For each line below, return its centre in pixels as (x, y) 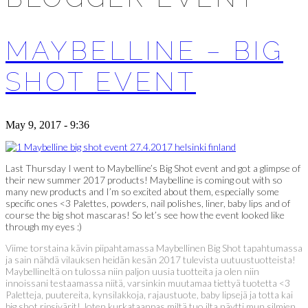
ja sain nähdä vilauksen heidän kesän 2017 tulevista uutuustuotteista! (151, 259)
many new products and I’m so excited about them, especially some (142, 191)
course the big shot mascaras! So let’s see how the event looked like (145, 214)
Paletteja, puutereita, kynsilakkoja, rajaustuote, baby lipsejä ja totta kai (149, 294)
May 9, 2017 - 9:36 (47, 124)
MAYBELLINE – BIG (144, 50)
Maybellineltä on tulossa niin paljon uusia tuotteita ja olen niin (132, 271)
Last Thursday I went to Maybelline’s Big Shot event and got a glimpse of (153, 168)
